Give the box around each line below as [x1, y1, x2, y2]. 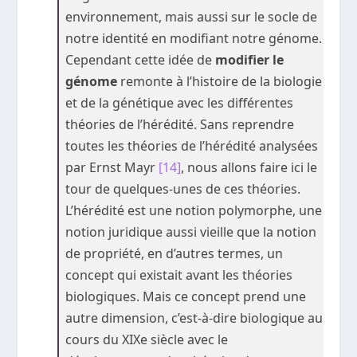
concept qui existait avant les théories [65, 265, 293, 284]
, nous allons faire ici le [181, 158, 318, 176]
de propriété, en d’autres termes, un [65, 244, 284, 262]
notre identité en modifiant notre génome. [65, 29, 323, 47]
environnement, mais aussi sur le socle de [65, 7, 318, 25]
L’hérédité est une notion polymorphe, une [65, 201, 323, 219]
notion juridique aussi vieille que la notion [65, 222, 317, 241]
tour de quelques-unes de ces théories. [65, 179, 301, 198]
